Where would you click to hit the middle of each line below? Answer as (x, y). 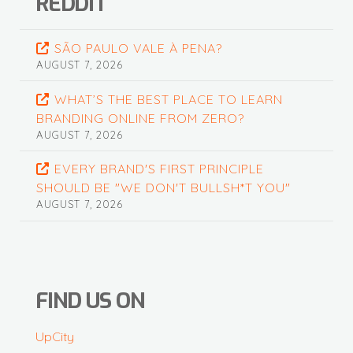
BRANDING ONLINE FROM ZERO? (140, 118)
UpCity (54, 337)
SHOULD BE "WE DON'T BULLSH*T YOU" (163, 188)
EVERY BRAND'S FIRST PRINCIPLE (160, 169)
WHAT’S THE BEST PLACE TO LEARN (169, 99)
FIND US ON (90, 301)
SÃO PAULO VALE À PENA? (139, 48)
